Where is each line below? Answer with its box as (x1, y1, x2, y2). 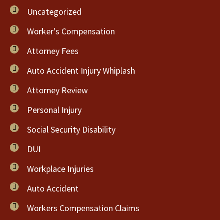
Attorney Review (27, 84, 88, 96)
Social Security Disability (27, 124, 115, 135)
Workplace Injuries (27, 163, 94, 174)
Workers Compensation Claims (27, 202, 139, 214)
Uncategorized (27, 6, 82, 17)
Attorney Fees (27, 45, 79, 56)
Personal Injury (27, 104, 82, 115)
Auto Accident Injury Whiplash (27, 65, 135, 76)
